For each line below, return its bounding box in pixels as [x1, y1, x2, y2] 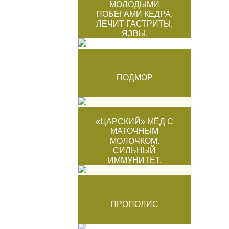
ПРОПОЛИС [110, 199, 158, 209]
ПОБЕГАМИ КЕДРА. [96, 9, 173, 18]
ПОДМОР [116, 73, 153, 82]
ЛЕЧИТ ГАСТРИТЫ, [96, 19, 173, 28]
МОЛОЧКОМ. [109, 136, 159, 145]
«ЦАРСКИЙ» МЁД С [96, 117, 173, 126]
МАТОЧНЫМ [110, 126, 158, 135]
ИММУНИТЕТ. [107, 155, 162, 165]
